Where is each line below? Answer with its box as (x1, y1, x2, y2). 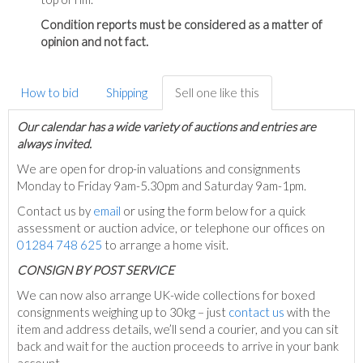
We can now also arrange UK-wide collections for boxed (17, 288, 315, 303)
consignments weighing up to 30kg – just (17, 305, 228, 320)
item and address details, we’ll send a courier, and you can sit (17, 322, 339, 337)
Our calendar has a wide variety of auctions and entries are (17, 119, 316, 135)
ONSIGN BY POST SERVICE (26, 263, 174, 278)
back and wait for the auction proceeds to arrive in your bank (17, 339, 339, 354)
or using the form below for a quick (121, 203, 305, 219)
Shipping (106, 85, 147, 100)
